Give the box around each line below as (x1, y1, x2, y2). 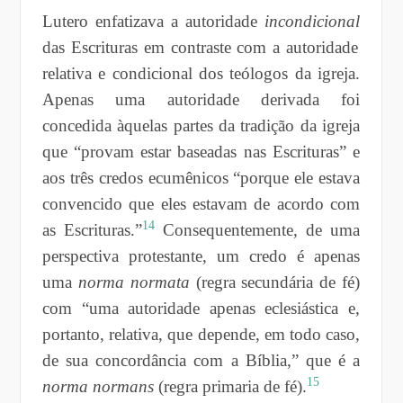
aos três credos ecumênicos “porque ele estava (41, 167, 361, 187)
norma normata (77, 272, 190, 291)
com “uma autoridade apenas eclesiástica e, (41, 298, 361, 318)
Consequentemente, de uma (154, 219, 361, 239)
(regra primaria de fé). (153, 376, 307, 396)
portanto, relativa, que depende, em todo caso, (41, 324, 361, 344)
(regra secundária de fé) (189, 272, 361, 291)
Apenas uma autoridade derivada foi (41, 89, 361, 109)
